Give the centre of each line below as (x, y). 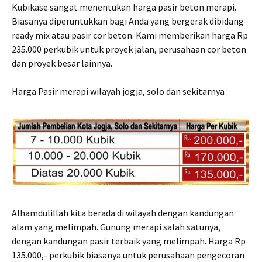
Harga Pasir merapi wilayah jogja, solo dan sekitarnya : (120, 92)
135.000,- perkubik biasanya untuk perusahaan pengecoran (128, 255)
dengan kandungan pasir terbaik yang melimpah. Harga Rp (129, 241)
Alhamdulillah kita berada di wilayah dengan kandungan (123, 213)
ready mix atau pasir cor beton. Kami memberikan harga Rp (130, 35)
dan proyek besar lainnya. (62, 63)
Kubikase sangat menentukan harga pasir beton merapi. (124, 7)
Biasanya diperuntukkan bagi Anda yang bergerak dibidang (128, 21)
